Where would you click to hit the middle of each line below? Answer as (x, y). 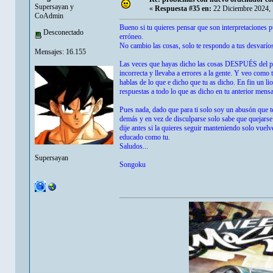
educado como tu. (145, 137)
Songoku (133, 165)
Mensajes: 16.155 (60, 51)
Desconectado (62, 33)
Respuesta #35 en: (183, 9)
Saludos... (134, 147)
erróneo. (131, 37)
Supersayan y (54, 7)
